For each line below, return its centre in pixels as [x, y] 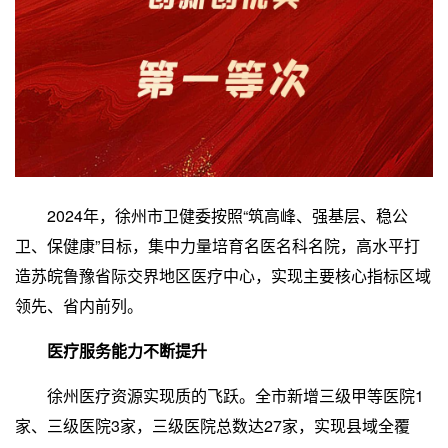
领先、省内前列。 [79, 305]
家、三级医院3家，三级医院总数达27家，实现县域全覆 [212, 425]
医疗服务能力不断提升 [111, 350]
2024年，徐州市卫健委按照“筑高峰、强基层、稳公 [211, 215]
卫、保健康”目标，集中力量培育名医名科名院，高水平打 [217, 245]
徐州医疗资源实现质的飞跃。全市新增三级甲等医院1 [219, 395]
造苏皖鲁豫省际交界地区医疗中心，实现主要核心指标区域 [223, 275]
